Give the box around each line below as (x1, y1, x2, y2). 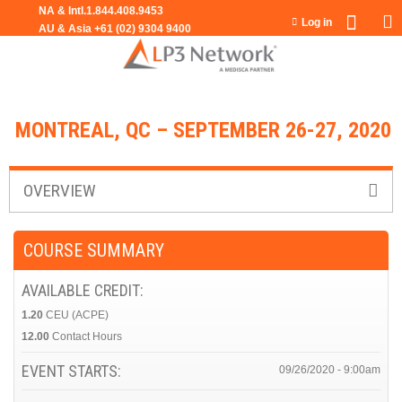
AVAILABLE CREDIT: (22, 280, 147, 300)
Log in (301, 16, 332, 29)
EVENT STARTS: (22, 361, 125, 380)
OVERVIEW (23, 179, 96, 201)
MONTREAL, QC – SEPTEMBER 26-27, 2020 (15, 117, 391, 143)
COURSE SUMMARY (23, 239, 164, 261)
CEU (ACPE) (46, 308, 109, 321)
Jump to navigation (154, 4, 248, 16)
